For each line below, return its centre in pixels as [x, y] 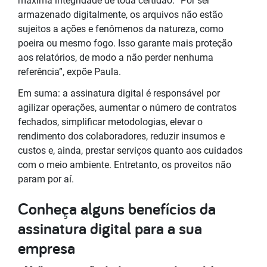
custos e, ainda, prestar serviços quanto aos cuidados [130, 150]
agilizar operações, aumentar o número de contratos [127, 107]
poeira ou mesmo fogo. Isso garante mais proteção [125, 43]
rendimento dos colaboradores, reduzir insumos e [121, 136]
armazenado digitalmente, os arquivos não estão [120, 14]
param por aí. [47, 179]
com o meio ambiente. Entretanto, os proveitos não [125, 164]
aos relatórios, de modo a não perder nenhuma [116, 57]
